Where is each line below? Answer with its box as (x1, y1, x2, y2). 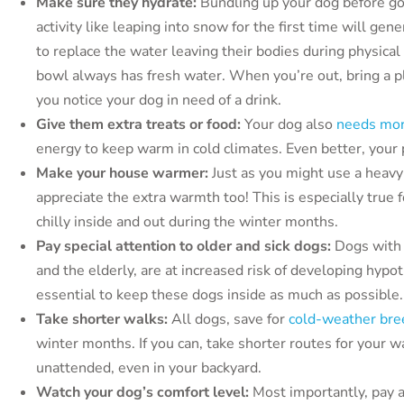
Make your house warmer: (36, 163, 208, 184)
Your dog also (241, 115, 336, 135)
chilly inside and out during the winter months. (36, 212, 338, 233)
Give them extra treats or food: (36, 115, 241, 135)
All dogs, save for (168, 309, 289, 330)
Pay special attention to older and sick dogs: (36, 236, 331, 257)
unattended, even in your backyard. (36, 358, 262, 379)
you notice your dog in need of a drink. (36, 90, 281, 111)
